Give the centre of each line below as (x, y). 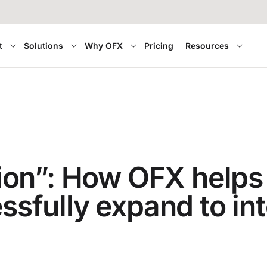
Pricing (159, 46)
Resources (207, 46)
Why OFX (104, 46)
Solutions (44, 46)
